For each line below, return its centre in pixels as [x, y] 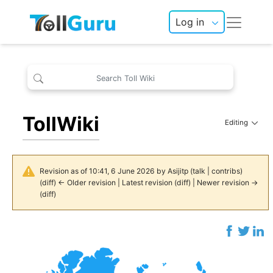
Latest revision [147, 182]
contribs [225, 171]
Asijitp [178, 171]
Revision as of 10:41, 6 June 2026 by [103, 171]
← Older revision [87, 182]
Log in [190, 22]
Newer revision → [227, 182]
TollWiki [61, 124]
